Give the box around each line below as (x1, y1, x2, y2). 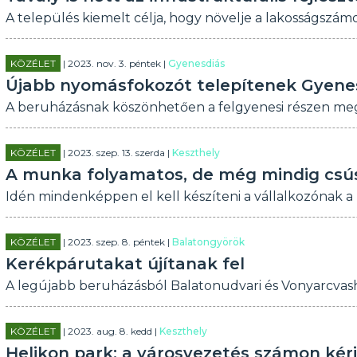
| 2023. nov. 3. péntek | (60, 57, 168, 69)
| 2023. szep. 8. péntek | (60, 236, 172, 248)
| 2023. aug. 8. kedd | (60, 325, 159, 337)
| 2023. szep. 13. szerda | (60, 147, 172, 159)
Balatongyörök (171, 236, 245, 248)
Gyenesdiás (167, 57, 225, 69)
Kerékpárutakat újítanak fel (5, 254, 245, 273)
